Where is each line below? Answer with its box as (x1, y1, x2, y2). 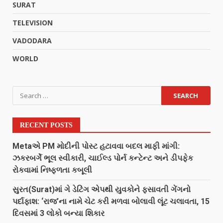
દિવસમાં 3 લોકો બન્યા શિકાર (12, 209, 105, 218)
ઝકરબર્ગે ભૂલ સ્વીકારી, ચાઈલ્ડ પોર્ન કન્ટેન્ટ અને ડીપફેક (12, 153, 193, 163)
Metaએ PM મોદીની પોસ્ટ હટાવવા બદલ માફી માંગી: (12, 141, 180, 151)
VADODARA (12, 36, 52, 45)
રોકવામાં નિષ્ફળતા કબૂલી (12, 165, 92, 175)
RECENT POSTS (20, 121, 73, 129)
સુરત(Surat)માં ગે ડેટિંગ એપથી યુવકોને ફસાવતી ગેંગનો (12, 185, 191, 194)
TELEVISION (12, 18, 53, 27)
